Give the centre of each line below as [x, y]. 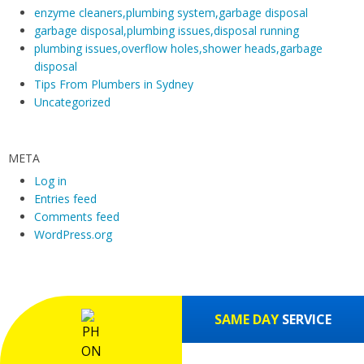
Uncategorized [72, 102]
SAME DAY [248, 320]
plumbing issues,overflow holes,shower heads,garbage [178, 49]
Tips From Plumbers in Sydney [114, 84]
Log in [50, 181]
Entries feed [65, 199]
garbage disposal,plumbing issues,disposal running [167, 31]
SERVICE [307, 320]
